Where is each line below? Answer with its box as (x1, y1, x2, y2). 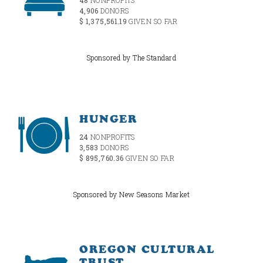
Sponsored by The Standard (86, 53, 177, 63)
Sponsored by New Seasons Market (73, 190, 190, 200)
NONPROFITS (88, 131, 135, 141)
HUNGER (79, 112, 137, 126)
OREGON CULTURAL (79, 243, 215, 257)
